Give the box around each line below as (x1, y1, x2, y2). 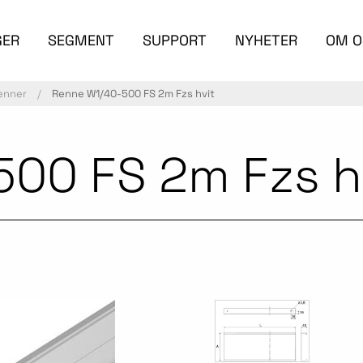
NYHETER (234, 31, 297, 49)
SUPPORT (142, 31, 207, 49)
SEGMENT (47, 31, 114, 49)
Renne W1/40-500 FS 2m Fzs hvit (52, 87, 215, 100)
